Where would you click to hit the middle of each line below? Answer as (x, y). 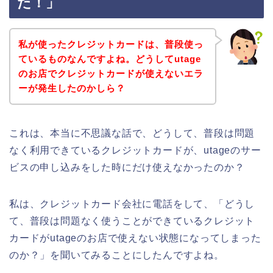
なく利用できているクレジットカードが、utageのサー (135, 150)
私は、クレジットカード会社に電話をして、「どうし (132, 204)
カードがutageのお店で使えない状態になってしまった (135, 238)
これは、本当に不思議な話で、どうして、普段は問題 (132, 133)
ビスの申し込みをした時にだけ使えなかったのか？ (127, 167)
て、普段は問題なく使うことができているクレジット (132, 221)
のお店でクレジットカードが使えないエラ (111, 73)
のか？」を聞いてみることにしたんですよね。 (117, 255)
